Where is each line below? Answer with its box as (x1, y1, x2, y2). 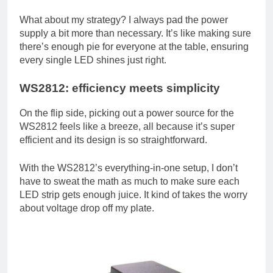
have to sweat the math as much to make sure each (19, 175, 239, 186)
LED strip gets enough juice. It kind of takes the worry (19, 189, 247, 200)
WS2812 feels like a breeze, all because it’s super (19, 121, 235, 132)
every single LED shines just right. (19, 55, 166, 66)
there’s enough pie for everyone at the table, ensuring (19, 41, 249, 52)
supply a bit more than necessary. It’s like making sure (19, 28, 251, 39)
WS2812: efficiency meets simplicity (19, 82, 220, 95)
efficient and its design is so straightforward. (19, 134, 207, 145)
